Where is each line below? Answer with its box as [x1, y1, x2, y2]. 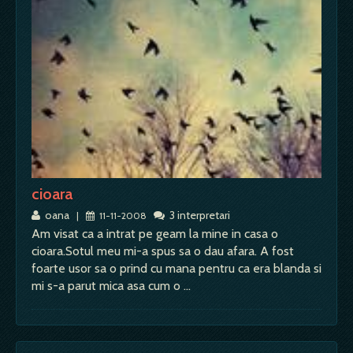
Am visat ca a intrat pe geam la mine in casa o [32, 226, 278, 242]
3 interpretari [165, 208, 230, 223]
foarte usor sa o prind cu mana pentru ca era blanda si [32, 261, 321, 277]
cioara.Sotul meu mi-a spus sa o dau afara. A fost [32, 243, 294, 259]
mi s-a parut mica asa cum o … [32, 278, 191, 294]
